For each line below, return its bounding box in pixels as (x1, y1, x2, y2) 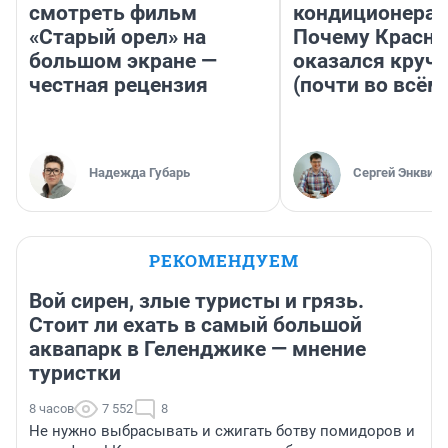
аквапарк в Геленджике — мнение (29, 337, 366, 362)
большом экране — (29, 49, 217, 74)
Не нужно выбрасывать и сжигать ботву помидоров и (29, 422, 415, 441)
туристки (29, 361, 121, 386)
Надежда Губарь (89, 165, 190, 181)
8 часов (29, 401, 74, 417)
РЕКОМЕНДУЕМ (149, 249, 299, 273)
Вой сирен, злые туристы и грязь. (29, 289, 364, 314)
